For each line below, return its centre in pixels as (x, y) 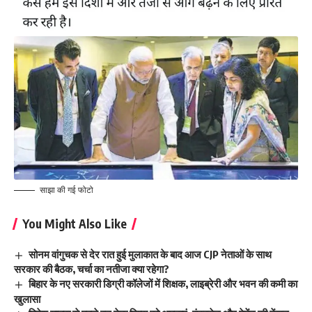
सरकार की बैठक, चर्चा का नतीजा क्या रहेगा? (92, 269)
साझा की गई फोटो (67, 189)
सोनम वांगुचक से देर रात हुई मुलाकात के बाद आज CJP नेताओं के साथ (150, 254)
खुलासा (27, 299)
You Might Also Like (75, 223)
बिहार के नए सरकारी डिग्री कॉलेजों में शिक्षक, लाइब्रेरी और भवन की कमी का (163, 284)
